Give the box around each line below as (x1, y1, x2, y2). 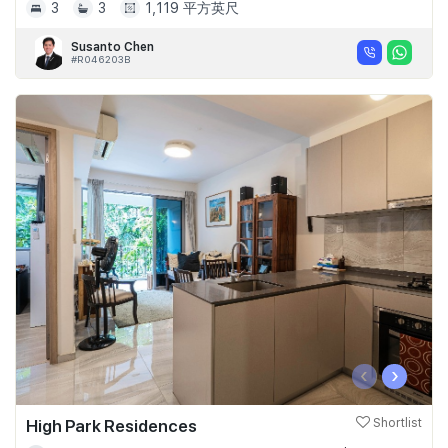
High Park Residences (26, 415, 197, 436)
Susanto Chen (71, 39, 154, 54)
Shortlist (370, 415, 422, 430)
